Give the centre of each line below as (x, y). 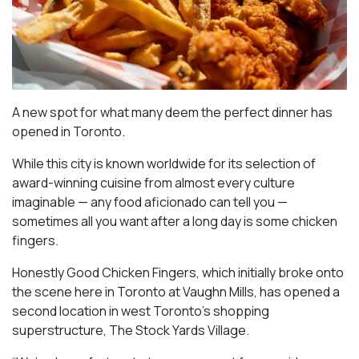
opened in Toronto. (69, 131)
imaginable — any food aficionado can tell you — (150, 202)
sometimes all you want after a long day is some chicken (175, 221)
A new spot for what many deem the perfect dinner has (172, 112)
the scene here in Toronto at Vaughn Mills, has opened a (176, 291)
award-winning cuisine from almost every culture (153, 182)
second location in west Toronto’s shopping (141, 311)
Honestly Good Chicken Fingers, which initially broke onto (178, 272)
